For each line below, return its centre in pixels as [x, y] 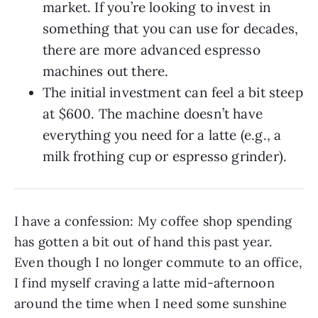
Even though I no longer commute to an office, [159, 263]
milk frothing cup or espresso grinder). [165, 157]
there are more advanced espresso [152, 50]
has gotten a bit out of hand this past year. [143, 242]
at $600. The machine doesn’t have [153, 114]
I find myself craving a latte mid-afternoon [144, 283]
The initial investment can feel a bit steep [173, 93]
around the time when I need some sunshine [151, 304]
